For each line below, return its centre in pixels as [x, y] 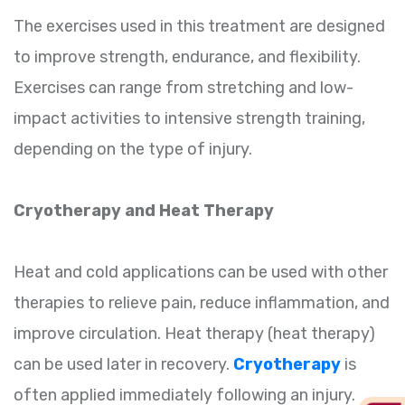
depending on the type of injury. [133, 150]
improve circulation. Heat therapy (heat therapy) [194, 334]
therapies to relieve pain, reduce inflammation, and [202, 303]
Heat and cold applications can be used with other [201, 273]
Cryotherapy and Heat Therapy [144, 211]
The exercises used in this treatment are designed [199, 27]
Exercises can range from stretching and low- [184, 88]
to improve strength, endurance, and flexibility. [187, 57]
